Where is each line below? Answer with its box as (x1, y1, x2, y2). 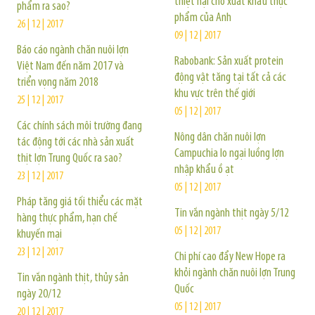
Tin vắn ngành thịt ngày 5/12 (174, 207, 289, 220)
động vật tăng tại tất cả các (174, 71, 286, 84)
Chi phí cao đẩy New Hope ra (174, 250, 285, 264)
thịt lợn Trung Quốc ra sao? (17, 152, 122, 165)
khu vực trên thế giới (174, 87, 255, 101)
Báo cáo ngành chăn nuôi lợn (17, 44, 129, 57)
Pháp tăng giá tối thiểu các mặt (17, 195, 143, 209)
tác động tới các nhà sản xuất (17, 136, 134, 149)
